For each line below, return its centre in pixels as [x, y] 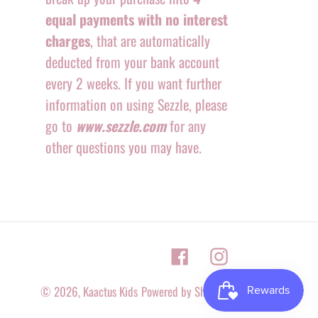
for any [187, 125]
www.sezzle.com [122, 125]
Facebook [212, 254]
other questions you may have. [123, 147]
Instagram [253, 254]
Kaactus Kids [110, 291]
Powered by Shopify [185, 291]
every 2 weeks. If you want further [133, 83]
